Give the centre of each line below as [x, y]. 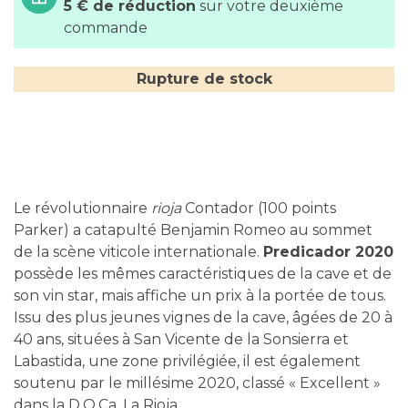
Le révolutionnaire [82, 208]
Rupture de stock [204, 79]
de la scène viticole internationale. [138, 252]
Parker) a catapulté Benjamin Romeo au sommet [193, 230]
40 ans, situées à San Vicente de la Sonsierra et [181, 339]
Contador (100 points [259, 208]
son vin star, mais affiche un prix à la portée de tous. [200, 296]
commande [106, 28]
